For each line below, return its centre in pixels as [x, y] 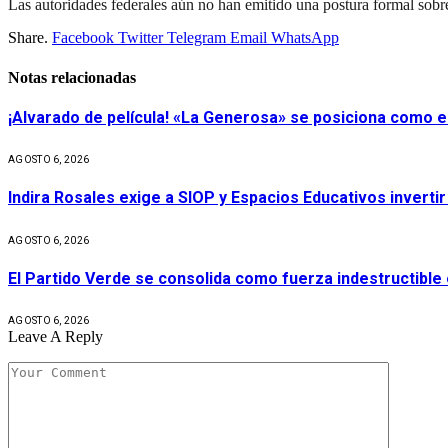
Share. [28, 38]
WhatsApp [305, 38]
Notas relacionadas [72, 77]
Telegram [196, 38]
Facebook [83, 38]
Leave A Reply [55, 337]
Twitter [140, 38]
